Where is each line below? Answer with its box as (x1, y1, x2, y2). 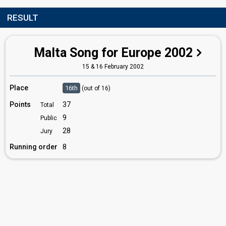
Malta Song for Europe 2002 (34, 45, 193, 60)
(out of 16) (82, 85, 110, 92)
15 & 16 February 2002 (82, 63, 144, 70)
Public (40, 115, 57, 122)
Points (10, 100, 31, 108)
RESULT (7, 13, 38, 23)
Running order (10, 143, 58, 151)
